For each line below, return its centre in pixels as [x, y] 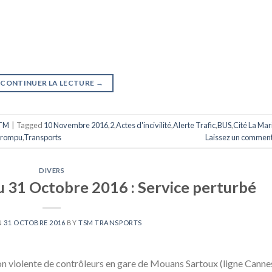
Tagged [30, 125]
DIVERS [52, 171]
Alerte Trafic [194, 125]
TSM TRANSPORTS [110, 223]
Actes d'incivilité [144, 125]
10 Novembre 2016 [76, 125]
